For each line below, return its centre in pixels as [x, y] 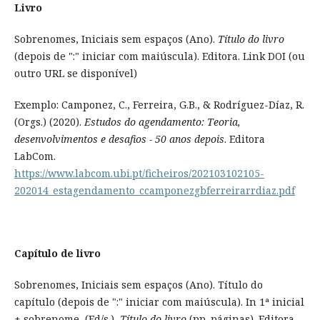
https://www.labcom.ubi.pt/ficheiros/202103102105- [139, 173]
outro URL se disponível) [75, 73]
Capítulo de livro [57, 253]
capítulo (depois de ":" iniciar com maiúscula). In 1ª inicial [159, 302]
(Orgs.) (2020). [49, 121]
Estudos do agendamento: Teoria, [162, 121]
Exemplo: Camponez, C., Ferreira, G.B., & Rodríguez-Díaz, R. [159, 104]
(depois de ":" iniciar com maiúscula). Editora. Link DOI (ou [159, 56]
